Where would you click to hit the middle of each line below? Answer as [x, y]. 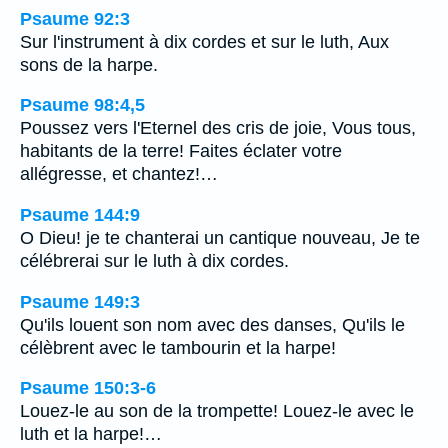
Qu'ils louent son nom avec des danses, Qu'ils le [212, 324]
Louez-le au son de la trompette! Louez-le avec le [217, 411]
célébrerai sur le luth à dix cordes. [154, 260]
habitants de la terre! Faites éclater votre [181, 151]
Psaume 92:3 [75, 18]
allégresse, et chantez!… [119, 174]
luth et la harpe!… [91, 434]
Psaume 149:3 [80, 301]
